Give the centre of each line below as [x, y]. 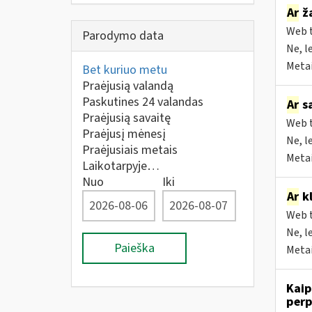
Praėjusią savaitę [126, 118]
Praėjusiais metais [130, 150]
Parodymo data [123, 36]
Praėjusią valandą [128, 86]
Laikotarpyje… [121, 166]
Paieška [134, 248]
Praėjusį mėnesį [124, 134]
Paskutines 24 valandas [143, 102]
